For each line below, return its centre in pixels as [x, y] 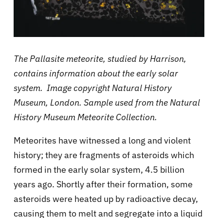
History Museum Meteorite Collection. [85, 117]
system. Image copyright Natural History [93, 88]
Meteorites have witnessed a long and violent [102, 140]
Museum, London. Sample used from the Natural [107, 102]
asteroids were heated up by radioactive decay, [106, 199]
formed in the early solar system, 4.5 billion [99, 169]
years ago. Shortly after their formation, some [103, 184]
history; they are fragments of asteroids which [104, 155]
